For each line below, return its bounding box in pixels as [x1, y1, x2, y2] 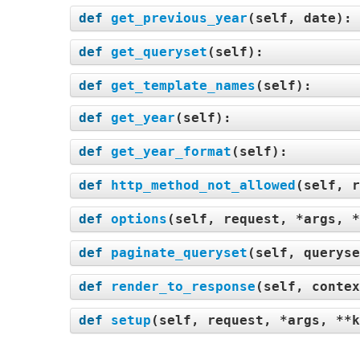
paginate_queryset [111, 245, 247, 260]
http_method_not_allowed [111, 178, 296, 193]
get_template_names [111, 78, 256, 93]
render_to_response [111, 279, 256, 294]
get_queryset [111, 44, 207, 59]
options [111, 211, 167, 227]
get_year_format [111, 144, 231, 159]
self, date [256, 10, 336, 26]
